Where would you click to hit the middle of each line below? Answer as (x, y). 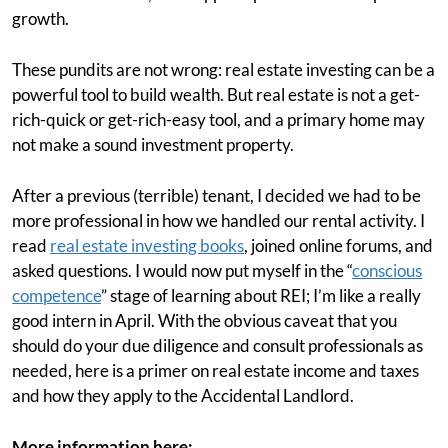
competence (56, 295)
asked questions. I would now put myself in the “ (182, 270)
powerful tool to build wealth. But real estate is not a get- (216, 94)
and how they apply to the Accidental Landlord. (183, 395)
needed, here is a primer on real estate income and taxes (215, 370)
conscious (387, 270)
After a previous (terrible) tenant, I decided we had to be (216, 195)
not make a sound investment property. (153, 144)
